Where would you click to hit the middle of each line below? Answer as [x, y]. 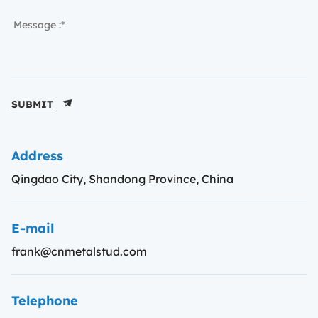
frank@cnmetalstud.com [79, 251]
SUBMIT [32, 103]
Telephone [44, 299]
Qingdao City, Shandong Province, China [122, 178]
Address [37, 154]
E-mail [32, 227]
